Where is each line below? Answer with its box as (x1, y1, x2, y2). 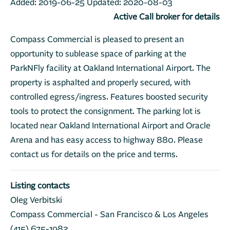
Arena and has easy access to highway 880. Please (10, 136, 203, 144)
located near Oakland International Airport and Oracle (10, 122, 210, 130)
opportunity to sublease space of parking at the (10, 50, 186, 58)
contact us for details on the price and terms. (10, 150, 178, 159)
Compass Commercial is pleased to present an (10, 35, 184, 44)
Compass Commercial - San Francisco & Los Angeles (10, 210, 208, 219)
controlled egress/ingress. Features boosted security (10, 93, 208, 101)
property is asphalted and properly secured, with (10, 79, 190, 87)
